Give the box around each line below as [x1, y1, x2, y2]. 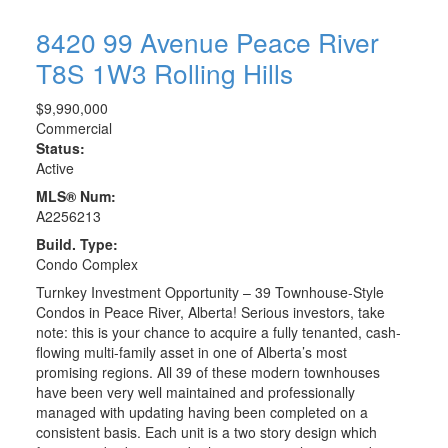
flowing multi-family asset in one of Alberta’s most [35, 341, 347, 362]
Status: [35, 137, 85, 158]
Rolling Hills [153, 53, 293, 91]
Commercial [35, 117, 112, 138]
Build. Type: [35, 233, 118, 254]
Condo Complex [35, 253, 138, 274]
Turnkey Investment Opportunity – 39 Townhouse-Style [35, 281, 384, 302]
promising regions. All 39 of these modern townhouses [35, 361, 380, 382]
